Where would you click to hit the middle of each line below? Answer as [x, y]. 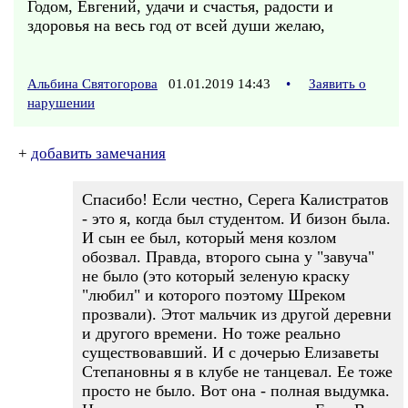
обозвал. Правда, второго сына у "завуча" [228, 257]
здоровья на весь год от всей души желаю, [176, 25]
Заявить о [337, 84]
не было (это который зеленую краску [216, 276]
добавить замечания [98, 153]
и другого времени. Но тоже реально [211, 333]
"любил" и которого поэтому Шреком [214, 295]
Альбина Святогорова [92, 84]
